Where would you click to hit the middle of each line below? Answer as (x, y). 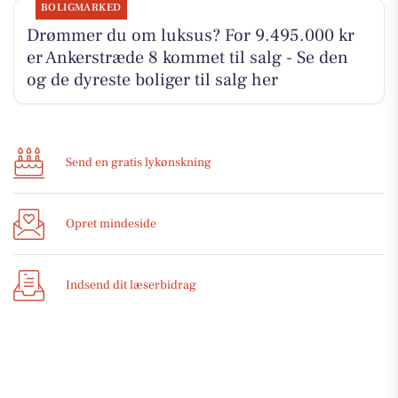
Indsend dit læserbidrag (131, 285)
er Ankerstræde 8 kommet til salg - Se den (187, 57)
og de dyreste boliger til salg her (152, 80)
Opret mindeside (111, 223)
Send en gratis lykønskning (139, 162)
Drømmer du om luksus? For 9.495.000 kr (190, 35)
